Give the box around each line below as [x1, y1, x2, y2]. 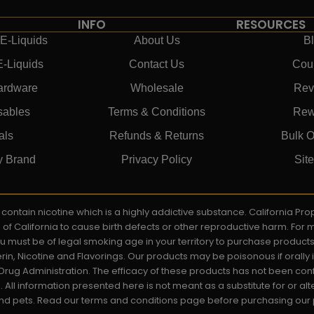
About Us [133, 34, 180, 46]
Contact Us [129, 57, 185, 70]
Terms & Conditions [108, 105, 206, 118]
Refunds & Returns [109, 129, 205, 142]
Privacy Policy [121, 153, 193, 165]
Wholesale [130, 81, 184, 94]
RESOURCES [235, 15, 306, 33]
